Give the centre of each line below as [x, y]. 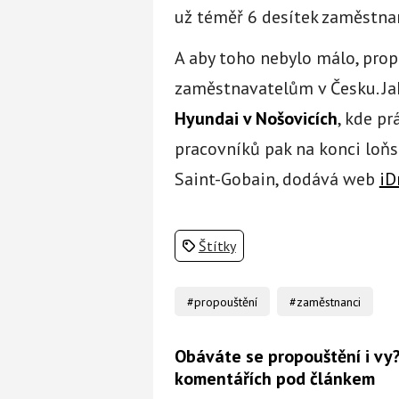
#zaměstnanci [326, 301]
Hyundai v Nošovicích [256, 118]
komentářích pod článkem [274, 378]
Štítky [217, 245]
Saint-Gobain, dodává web [277, 179]
